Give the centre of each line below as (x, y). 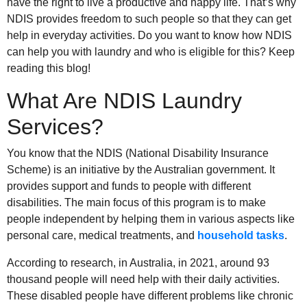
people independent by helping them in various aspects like (151, 219)
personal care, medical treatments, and (102, 236)
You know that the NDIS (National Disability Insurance (138, 153)
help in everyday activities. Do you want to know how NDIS (149, 36)
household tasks (241, 236)
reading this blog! (49, 69)
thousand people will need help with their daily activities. (143, 280)
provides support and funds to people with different (129, 186)
